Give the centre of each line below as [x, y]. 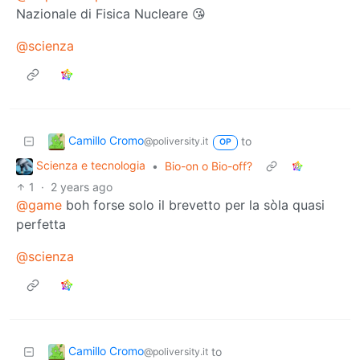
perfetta [41, 225]
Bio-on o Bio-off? [209, 166]
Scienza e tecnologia [91, 166]
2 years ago [82, 187]
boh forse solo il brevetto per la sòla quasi [193, 205]
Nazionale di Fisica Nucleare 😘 [111, 14]
